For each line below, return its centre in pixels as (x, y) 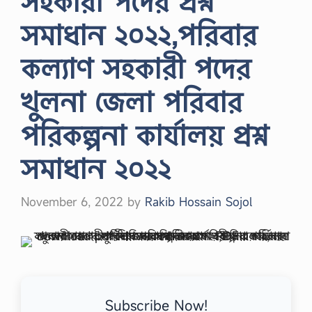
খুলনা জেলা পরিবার (132, 101)
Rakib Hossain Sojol (198, 201)
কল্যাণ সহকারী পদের (136, 68)
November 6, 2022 (72, 201)
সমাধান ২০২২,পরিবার (139, 34)
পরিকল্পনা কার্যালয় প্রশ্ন (145, 135)
